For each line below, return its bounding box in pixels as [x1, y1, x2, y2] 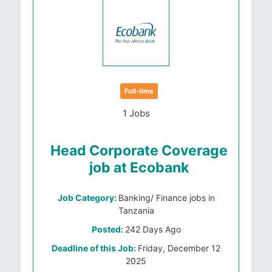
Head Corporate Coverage [50, 142, 228, 159]
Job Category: [57, 192, 118, 203]
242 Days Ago [124, 224, 181, 234]
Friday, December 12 [138, 243, 220, 253]
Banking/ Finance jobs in [118, 192, 215, 203]
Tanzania [118, 205, 154, 216]
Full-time [124, 87, 154, 95]
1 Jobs [122, 107, 150, 119]
